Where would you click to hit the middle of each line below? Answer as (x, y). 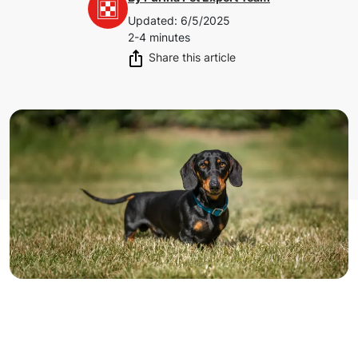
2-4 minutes (159, 37)
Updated (151, 20)
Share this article (192, 57)
